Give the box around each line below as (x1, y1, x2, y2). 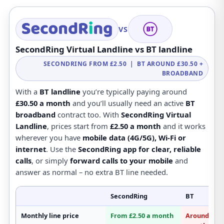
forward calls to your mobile (69, 155, 173, 166)
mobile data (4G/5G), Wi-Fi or (82, 132, 186, 143)
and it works (160, 121, 205, 131)
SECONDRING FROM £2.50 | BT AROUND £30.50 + (43, 59, 203, 68)
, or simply (31, 155, 70, 166)
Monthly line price (20, 211, 79, 220)
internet (15, 144, 46, 154)
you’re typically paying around (80, 86, 187, 97)
